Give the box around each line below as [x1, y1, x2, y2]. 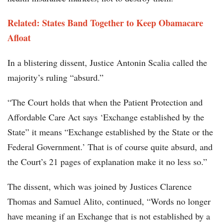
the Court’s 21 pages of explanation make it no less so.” [7, 156, 207, 168]
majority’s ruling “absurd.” [7, 71, 104, 84]
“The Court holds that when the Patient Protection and [7, 96, 203, 109]
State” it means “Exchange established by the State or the [7, 126, 213, 138]
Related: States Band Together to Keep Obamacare [7, 16, 203, 30]
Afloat [7, 31, 31, 45]
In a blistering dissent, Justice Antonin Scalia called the [7, 56, 207, 69]
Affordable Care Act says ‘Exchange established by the [7, 111, 204, 123]
